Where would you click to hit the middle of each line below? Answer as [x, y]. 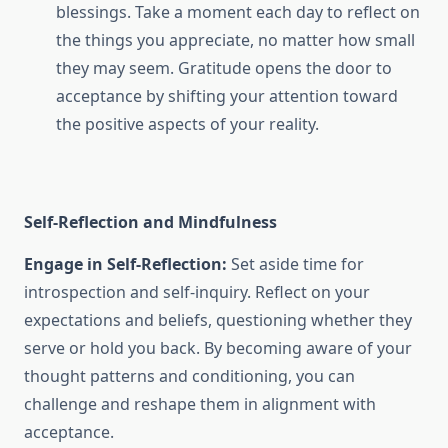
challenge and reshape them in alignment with [200, 404]
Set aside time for [295, 264]
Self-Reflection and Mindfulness [150, 222]
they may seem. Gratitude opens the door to [224, 68]
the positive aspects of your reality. [187, 124]
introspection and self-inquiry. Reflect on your [197, 292]
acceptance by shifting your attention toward [227, 96]
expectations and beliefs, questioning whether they [218, 320]
